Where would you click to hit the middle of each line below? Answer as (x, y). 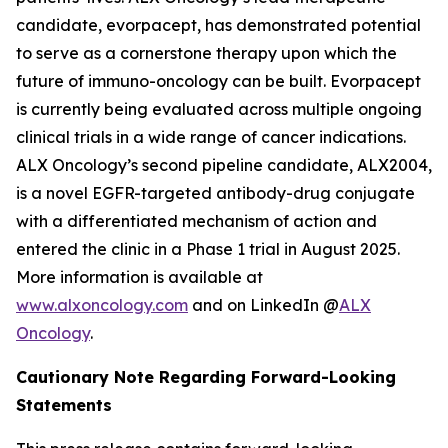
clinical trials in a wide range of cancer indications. (211, 137)
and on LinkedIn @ (263, 305)
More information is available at (139, 277)
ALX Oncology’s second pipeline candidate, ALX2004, (224, 165)
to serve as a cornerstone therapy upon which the (206, 53)
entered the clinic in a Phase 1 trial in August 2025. (208, 249)
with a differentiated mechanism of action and (196, 221)
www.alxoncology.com (102, 305)
